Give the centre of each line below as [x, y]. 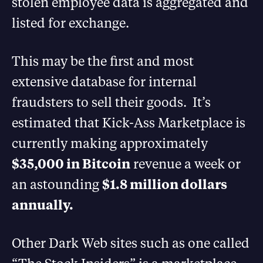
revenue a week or [186, 163]
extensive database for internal [104, 81]
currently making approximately [110, 143]
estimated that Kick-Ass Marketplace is [129, 122]
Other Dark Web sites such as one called [131, 242]
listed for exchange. [70, 22]
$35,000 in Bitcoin [71, 163]
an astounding [57, 184]
